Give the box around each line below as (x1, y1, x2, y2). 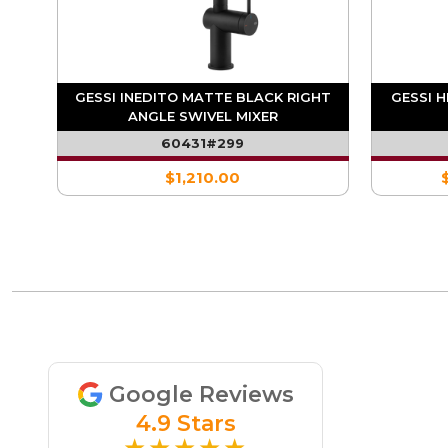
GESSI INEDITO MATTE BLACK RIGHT (74, 89, 331, 106)
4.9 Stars (135, 410, 236, 438)
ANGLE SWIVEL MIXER (127, 108, 278, 125)
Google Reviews (109, 381, 294, 409)
